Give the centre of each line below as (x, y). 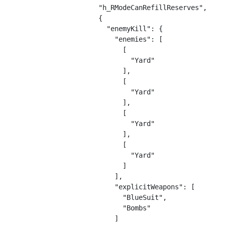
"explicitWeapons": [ (131, 187)
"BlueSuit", (117, 197)
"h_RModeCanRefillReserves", (137, 8)
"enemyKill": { (115, 29)
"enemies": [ (115, 39)
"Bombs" (108, 208)
